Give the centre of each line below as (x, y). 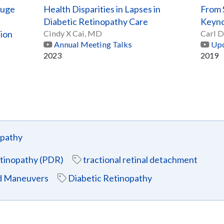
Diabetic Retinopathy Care (96, 22)
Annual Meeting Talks (93, 44)
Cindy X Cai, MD (73, 33)
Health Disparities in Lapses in (102, 9)
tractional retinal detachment (140, 160)
